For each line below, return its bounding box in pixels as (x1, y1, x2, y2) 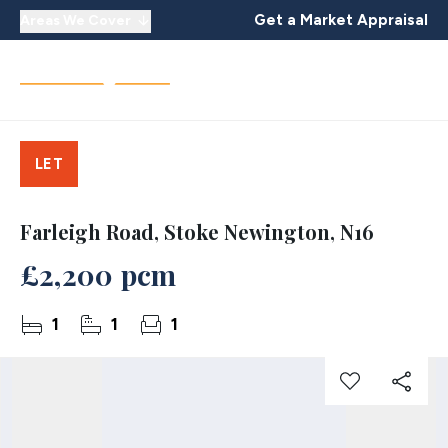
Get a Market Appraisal (254, 10, 428, 29)
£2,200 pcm (20, 256, 177, 293)
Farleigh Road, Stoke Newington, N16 (20, 218, 374, 245)
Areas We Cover (20, 11, 131, 29)
